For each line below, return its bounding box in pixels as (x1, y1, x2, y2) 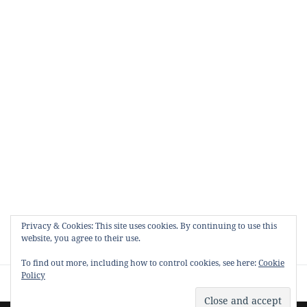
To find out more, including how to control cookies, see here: (21, 257, 258, 269)
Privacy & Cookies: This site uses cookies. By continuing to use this (21, 220, 277, 232)
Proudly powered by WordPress (23, 277, 147, 289)
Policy (21, 269, 45, 281)
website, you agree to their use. (21, 232, 140, 244)
